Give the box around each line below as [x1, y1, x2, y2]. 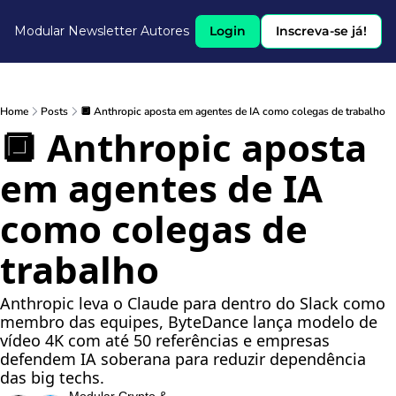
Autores [141, 23, 189, 39]
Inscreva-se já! [276, 23, 367, 39]
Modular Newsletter [14, 23, 137, 39]
